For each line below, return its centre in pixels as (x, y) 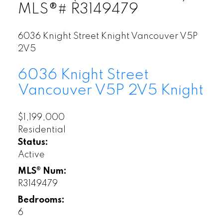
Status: (33, 143)
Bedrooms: (41, 200)
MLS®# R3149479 (78, 9)
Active (31, 155)
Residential (42, 130)
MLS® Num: (42, 171)
